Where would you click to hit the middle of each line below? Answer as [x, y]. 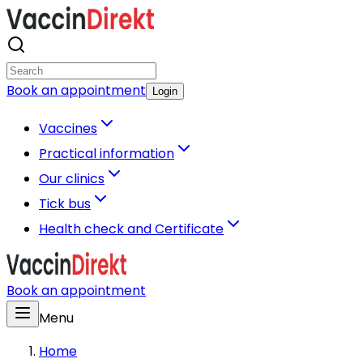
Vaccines [68, 128]
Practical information [107, 154]
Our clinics [72, 179]
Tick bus [65, 204]
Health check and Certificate [131, 229]
